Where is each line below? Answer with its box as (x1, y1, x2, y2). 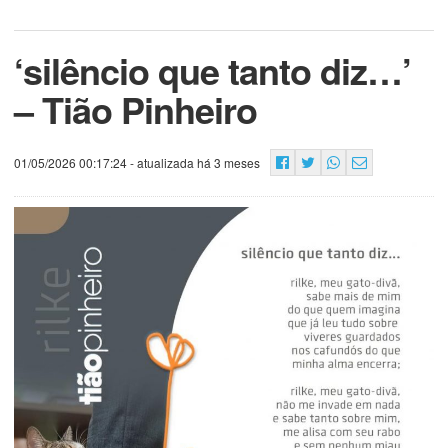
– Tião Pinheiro (14, 82, 257, 135)
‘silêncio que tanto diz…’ (14, 43, 411, 96)
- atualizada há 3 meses (127, 153, 260, 171)
